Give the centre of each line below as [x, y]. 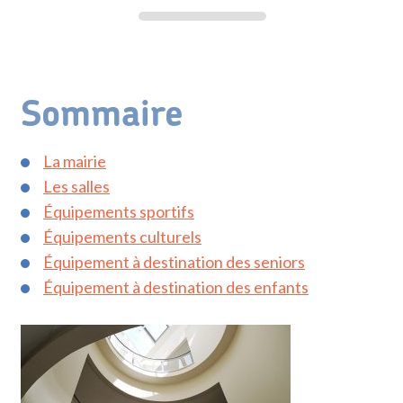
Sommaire [102, 115]
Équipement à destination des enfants [175, 287]
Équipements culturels [122, 237]
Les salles [76, 186]
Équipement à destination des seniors [174, 262]
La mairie [74, 161]
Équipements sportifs [118, 211]
